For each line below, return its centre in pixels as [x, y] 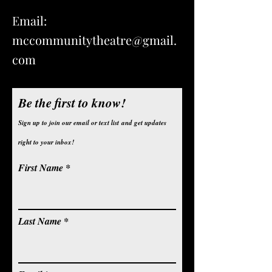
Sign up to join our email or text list [70, 123]
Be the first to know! [72, 103]
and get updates [144, 123]
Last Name [40, 221]
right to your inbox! [46, 142]
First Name [41, 168]
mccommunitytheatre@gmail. [94, 40]
